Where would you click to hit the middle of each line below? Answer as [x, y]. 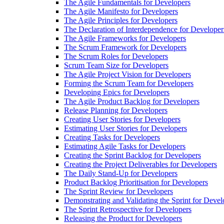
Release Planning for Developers [116, 110]
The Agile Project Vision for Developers [127, 74]
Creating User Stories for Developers [122, 119]
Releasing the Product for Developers [123, 218]
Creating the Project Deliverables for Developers [140, 164]
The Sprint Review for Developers [118, 191]
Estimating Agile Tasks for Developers [125, 146]
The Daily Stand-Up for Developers [121, 173]
